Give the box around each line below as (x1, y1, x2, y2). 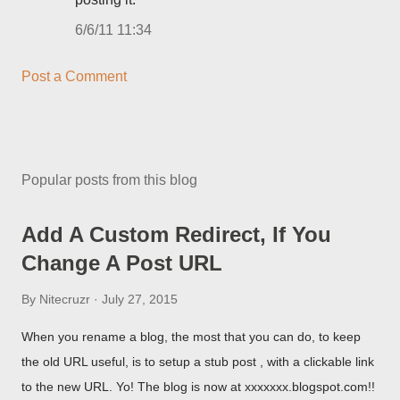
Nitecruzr (39, 292, 90, 306)
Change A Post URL (21, 251, 222, 275)
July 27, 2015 (102, 292, 178, 306)
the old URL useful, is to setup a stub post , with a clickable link (21, 354, 374, 369)
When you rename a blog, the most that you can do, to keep (21, 329, 361, 344)
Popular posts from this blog (21, 172, 197, 187)
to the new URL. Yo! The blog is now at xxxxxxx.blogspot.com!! (21, 379, 375, 394)
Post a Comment (21, 69, 127, 84)
